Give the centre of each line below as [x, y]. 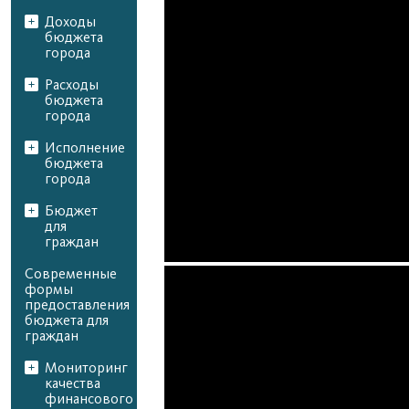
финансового [89, 399]
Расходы [72, 85]
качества [73, 383]
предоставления [77, 305]
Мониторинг [86, 368]
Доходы [70, 22]
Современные [71, 274]
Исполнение [85, 148]
